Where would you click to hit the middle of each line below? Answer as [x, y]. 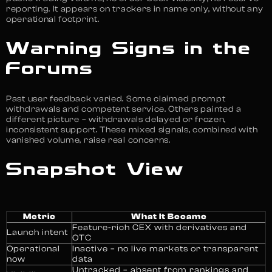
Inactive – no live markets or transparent [165, 249]
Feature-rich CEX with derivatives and [160, 227]
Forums [50, 69]
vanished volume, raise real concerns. [88, 140]
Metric [39, 216]
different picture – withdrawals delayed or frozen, [116, 119]
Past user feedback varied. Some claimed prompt [116, 99]
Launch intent [37, 232]
